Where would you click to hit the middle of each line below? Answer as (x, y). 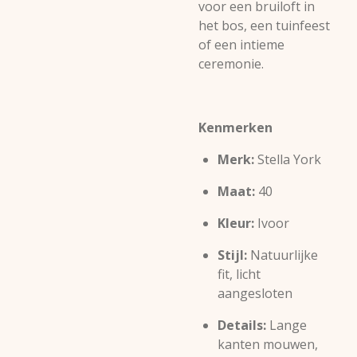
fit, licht (239, 274)
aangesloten (255, 293)
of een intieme (241, 45)
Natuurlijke (282, 255)
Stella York (288, 159)
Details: (242, 325)
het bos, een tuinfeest (264, 25)
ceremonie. (231, 64)
